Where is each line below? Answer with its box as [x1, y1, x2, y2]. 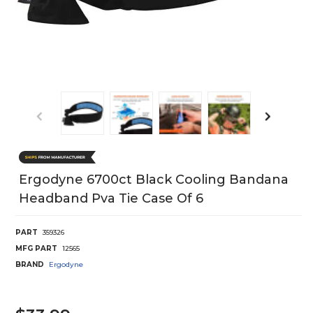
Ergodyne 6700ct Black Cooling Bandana [19, 171, 289, 187]
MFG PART [15, 243, 57, 253]
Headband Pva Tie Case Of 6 [19, 190, 203, 206]
